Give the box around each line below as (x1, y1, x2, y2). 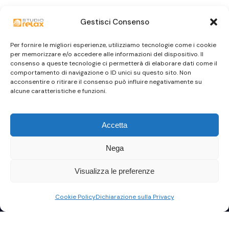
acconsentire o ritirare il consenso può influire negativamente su (10, 78, 202, 86)
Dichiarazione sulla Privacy (95, 193, 174, 201)
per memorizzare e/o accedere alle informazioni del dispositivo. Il (10, 50, 203, 58)
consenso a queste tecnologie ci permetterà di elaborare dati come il (10, 59, 217, 67)
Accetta (102, 120, 127, 129)
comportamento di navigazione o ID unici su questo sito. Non (10, 68, 191, 77)
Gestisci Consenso (80, 17, 149, 27)
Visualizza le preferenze (75, 166, 154, 175)
